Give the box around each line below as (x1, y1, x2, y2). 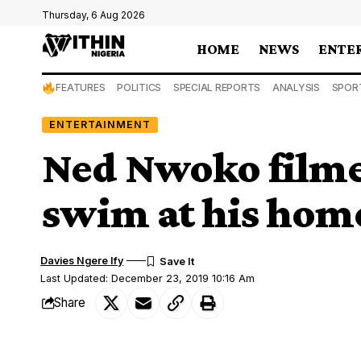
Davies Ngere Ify (40, 254, 124, 267)
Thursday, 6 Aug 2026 (42, 9, 145, 21)
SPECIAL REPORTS (172, 81, 261, 93)
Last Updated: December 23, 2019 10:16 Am (40, 272, 255, 284)
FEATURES (56, 81, 106, 93)
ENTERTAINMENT (48, 118, 151, 131)
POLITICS (117, 81, 162, 93)
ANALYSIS (272, 81, 320, 93)
